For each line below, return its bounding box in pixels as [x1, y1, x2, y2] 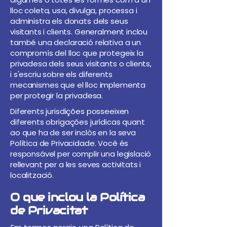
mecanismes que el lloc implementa [10, 80, 146, 90]
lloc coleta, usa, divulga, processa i [10, 5, 137, 16]
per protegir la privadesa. [10, 90, 103, 101]
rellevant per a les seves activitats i [10, 159, 141, 170]
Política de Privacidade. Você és [10, 138, 129, 148]
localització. [10, 170, 54, 180]
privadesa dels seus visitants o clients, [10, 58, 152, 69]
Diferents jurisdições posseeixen [10, 106, 129, 117]
